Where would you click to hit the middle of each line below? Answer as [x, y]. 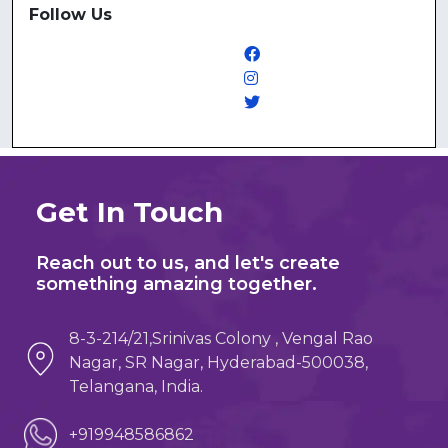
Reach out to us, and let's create [188, 263]
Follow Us [70, 14]
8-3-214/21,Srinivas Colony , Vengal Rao [221, 338]
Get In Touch [129, 212]
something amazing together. [176, 284]
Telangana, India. [136, 386]
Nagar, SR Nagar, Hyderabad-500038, [219, 362]
